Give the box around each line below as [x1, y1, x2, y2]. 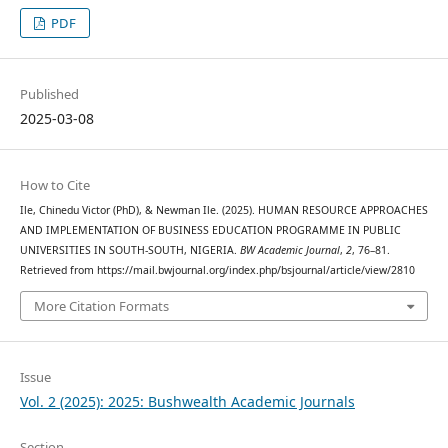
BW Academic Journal [239, 243, 340, 258]
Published [19, 85, 79, 104]
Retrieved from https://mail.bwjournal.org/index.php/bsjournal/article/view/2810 [19, 263, 415, 278]
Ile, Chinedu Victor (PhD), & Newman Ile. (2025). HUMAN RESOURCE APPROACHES [19, 203, 428, 218]
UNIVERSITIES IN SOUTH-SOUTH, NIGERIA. [19, 243, 240, 258]
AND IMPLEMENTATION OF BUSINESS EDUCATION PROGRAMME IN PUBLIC [19, 223, 401, 238]
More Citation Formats [33, 296, 169, 315]
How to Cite [19, 176, 90, 195]
